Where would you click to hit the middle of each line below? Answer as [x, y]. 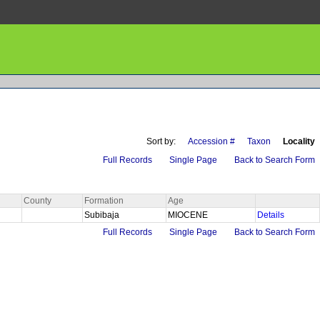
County [37, 200]
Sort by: [161, 141]
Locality [299, 141]
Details [271, 215]
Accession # [211, 141]
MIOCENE [189, 215]
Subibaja [103, 215]
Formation [104, 200]
